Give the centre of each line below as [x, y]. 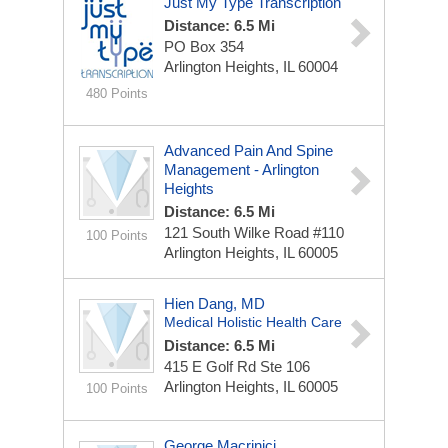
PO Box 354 [204, 46]
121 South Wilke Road [238, 232]
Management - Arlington [241, 169]
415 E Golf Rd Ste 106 [237, 366]
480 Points [116, 93]
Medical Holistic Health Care [253, 322]
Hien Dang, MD [214, 303]
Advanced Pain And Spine [248, 150]
